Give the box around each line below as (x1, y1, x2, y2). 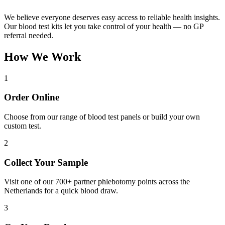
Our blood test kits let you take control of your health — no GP (4, 22, 203, 31)
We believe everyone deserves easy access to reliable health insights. (4, 13, 220, 22)
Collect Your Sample (4, 157, 88, 168)
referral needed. (4, 31, 53, 40)
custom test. (4, 121, 41, 130)
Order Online (4, 92, 59, 103)
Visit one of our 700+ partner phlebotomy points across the (4, 177, 190, 186)
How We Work (4, 50, 81, 63)
